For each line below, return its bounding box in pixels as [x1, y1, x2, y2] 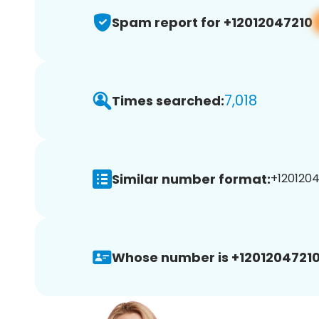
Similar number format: [112, 169, 271, 188]
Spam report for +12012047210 [112, 13, 313, 31]
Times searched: [112, 91, 224, 110]
